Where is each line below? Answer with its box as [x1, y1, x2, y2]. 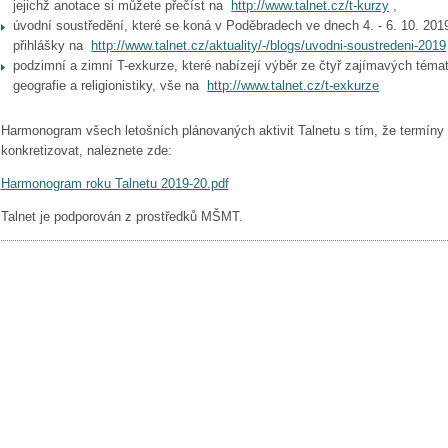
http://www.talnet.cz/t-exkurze [207, 77, 380, 93]
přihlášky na [13, 37, 92, 53]
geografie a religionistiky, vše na [13, 77, 208, 93]
